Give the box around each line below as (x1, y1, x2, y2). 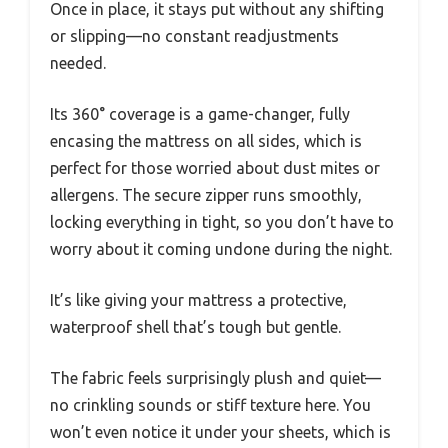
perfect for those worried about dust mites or (50, 159, 380, 178)
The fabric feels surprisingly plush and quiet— (50, 369, 381, 388)
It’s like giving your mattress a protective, (50, 291, 347, 310)
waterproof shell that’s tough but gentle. (50, 318, 341, 337)
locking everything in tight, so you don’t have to (50, 213, 394, 232)
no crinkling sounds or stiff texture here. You (50, 396, 371, 415)
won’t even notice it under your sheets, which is (50, 423, 391, 442)
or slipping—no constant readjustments (50, 27, 339, 46)
